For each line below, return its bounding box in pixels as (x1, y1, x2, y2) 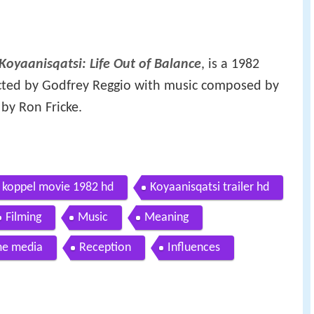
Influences (168, 241, 220, 255)
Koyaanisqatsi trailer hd (150, 181, 269, 195)
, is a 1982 (201, 57, 259, 71)
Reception (79, 241, 131, 255)
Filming (6, 211, 41, 225)
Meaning (144, 211, 189, 225)
